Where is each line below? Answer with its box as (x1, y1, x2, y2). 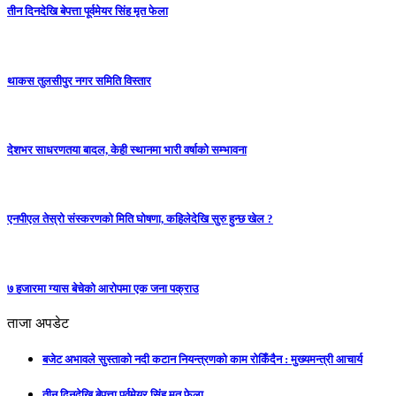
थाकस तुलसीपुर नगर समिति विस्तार (7, 73, 151, 88)
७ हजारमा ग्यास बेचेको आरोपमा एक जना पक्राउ (7, 281, 199, 295)
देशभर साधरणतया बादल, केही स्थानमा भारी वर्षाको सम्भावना (7, 143, 247, 157)
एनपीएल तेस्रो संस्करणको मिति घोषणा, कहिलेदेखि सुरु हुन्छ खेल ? (7, 212, 273, 226)
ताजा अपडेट (7, 315, 69, 331)
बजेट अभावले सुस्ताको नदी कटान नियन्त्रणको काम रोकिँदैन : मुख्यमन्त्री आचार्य (42, 353, 362, 367)
